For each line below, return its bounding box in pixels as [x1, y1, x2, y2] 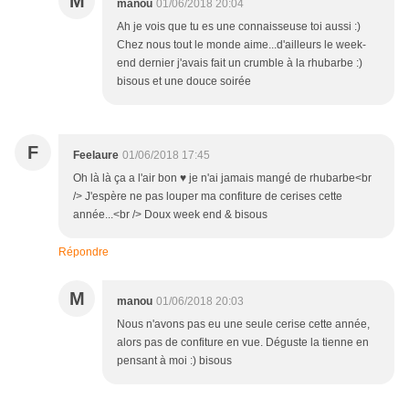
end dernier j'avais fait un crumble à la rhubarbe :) [117, 57, 362, 70]
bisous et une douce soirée [117, 75, 251, 89]
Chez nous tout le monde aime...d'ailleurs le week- [117, 38, 366, 52]
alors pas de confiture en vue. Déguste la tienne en [117, 336, 369, 350]
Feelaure [73, 149, 119, 163]
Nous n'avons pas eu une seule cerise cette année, [117, 318, 370, 331]
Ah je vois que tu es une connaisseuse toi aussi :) [117, 20, 361, 34]
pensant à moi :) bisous [117, 354, 232, 368]
